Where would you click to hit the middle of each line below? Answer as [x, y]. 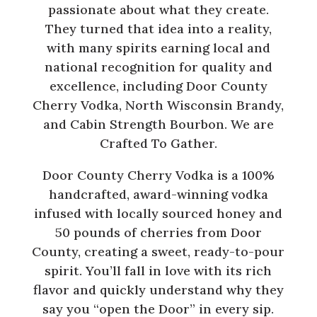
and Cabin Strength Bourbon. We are [158, 124]
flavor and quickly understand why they [158, 289]
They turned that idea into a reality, [158, 28]
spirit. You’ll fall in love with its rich [158, 270]
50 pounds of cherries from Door [158, 232]
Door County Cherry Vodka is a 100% [158, 175]
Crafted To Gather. [158, 143]
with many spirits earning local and [158, 47]
